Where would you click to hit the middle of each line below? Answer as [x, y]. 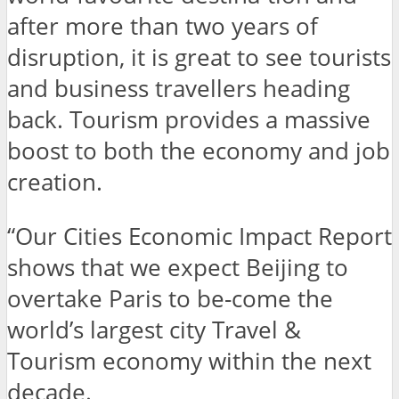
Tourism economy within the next [189, 361]
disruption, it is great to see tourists [199, 58]
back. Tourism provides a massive [189, 120]
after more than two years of [163, 27]
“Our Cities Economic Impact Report [199, 236]
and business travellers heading [179, 89]
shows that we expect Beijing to [178, 267]
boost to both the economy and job [199, 151]
